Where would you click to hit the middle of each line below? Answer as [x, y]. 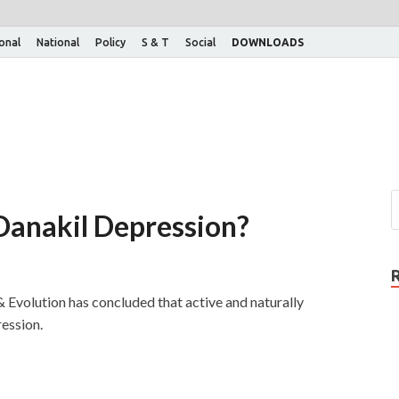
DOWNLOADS [268, 42]
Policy [110, 42]
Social [200, 42]
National [58, 42]
